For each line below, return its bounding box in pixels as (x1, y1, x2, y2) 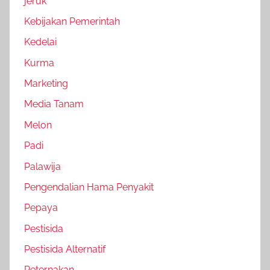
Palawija (24, 160, 61, 172)
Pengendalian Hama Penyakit (24, 181, 154, 193)
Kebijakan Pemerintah (24, 15, 120, 27)
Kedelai (24, 36, 57, 48)
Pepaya (24, 202, 58, 214)
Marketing (24, 78, 68, 89)
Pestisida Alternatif (24, 243, 105, 255)
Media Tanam (24, 98, 84, 110)
